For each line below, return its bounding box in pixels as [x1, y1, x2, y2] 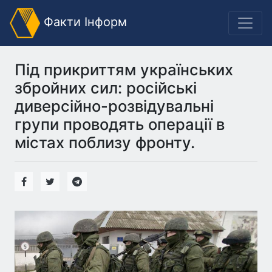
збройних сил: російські [15, 78, 197, 97]
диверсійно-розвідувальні [15, 97, 214, 115]
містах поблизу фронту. [15, 133, 195, 152]
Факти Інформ [40, 15, 127, 30]
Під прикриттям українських [15, 60, 233, 79]
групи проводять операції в [15, 115, 225, 134]
